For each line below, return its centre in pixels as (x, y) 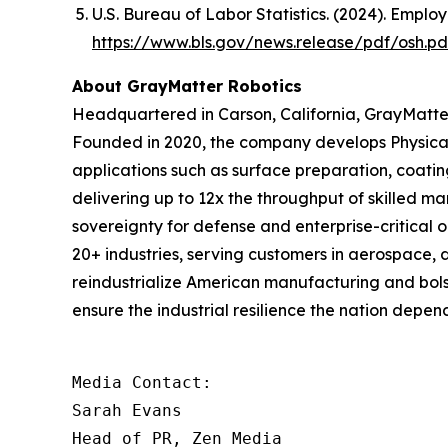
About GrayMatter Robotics (187, 85)
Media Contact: (142, 382)
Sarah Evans (127, 410)
